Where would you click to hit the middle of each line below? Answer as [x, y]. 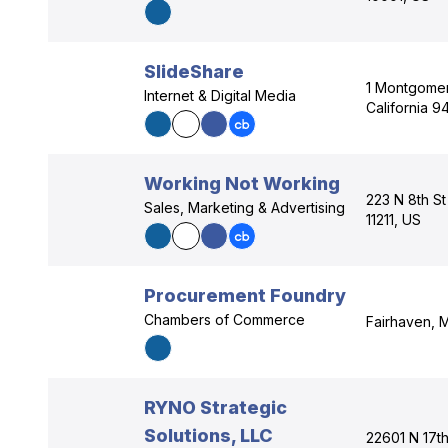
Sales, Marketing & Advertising [244, 207]
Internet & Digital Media [220, 95]
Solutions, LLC [208, 435]
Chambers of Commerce [224, 319]
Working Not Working [242, 183]
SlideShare [194, 71]
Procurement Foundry [245, 295]
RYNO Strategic [215, 407]
